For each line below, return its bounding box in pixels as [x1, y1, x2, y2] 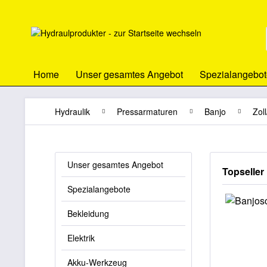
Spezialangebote [67, 183, 131, 195]
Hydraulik [55, 105, 90, 117]
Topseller [222, 164, 264, 178]
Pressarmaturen [117, 105, 178, 117]
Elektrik [67, 232, 95, 244]
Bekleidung [67, 207, 109, 219]
